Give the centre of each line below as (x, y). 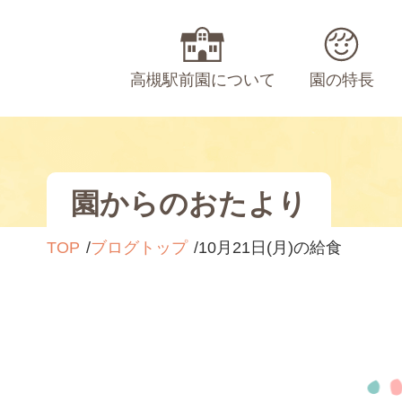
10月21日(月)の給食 (270, 248)
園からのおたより (189, 203)
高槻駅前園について (202, 80)
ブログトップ (139, 248)
